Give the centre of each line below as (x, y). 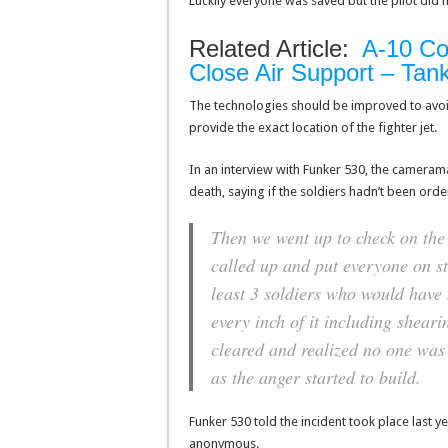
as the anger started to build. (316, 377)
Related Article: (275, 49)
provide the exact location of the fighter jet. (313, 128)
